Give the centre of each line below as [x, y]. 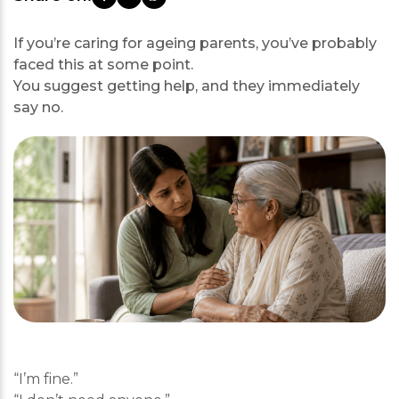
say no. [38, 107]
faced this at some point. [103, 65]
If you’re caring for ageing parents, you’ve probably [195, 43]
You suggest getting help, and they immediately [187, 86]
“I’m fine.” [46, 379]
